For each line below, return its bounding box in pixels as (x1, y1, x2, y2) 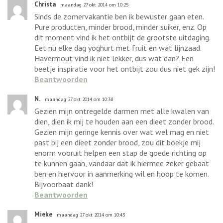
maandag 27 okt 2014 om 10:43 (57, 211, 125, 218)
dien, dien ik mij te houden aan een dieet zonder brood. (34, 116, 214, 126)
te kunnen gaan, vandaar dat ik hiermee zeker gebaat (34, 158, 209, 168)
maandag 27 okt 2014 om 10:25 (60, 1, 128, 8)
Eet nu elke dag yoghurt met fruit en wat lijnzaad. (34, 42, 201, 53)
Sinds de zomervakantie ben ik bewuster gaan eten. (34, 11, 204, 21)
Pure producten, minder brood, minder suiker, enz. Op (34, 21, 207, 32)
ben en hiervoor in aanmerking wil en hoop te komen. (34, 168, 209, 179)
